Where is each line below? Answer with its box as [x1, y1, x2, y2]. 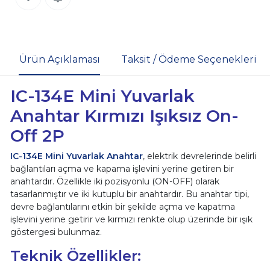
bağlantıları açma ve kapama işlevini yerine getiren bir [10, 163, 234, 174]
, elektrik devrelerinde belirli [142, 150, 256, 162]
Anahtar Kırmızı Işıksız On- [10, 105, 239, 126]
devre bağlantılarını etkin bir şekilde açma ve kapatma [10, 201, 235, 212]
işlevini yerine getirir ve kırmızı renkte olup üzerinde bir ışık [10, 213, 253, 225]
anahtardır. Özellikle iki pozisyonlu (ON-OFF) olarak [10, 175, 219, 187]
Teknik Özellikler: [10, 246, 141, 265]
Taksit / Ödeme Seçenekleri [121, 54, 257, 66]
